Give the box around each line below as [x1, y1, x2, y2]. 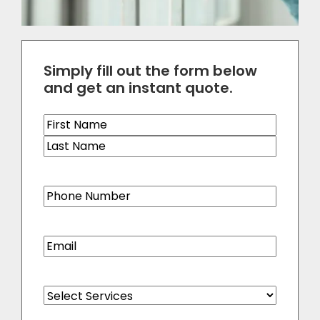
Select [43, 285, 79, 302]
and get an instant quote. [44, 78, 233, 99]
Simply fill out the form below [44, 61, 257, 81]
